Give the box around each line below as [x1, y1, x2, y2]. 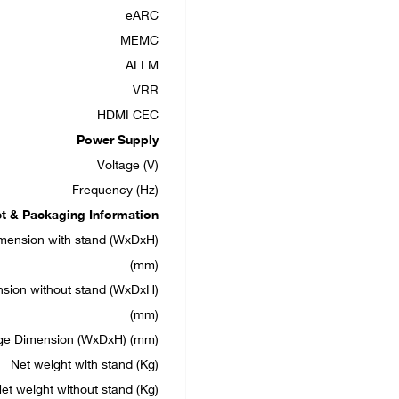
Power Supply [77, 134, 159, 149]
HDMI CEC [97, 109, 159, 124]
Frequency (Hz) [72, 183, 159, 199]
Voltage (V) [97, 159, 159, 174]
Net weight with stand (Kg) [11, 358, 159, 373]
